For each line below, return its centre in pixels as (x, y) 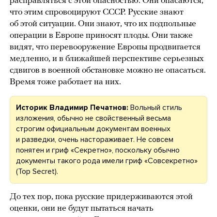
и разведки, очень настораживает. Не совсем (95, 140)
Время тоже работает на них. (65, 82)
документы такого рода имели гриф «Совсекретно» (107, 161)
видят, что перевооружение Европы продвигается (105, 47)
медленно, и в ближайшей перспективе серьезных (107, 59)
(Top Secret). (37, 172)
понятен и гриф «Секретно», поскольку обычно (98, 150)
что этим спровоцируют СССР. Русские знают (97, 13)
